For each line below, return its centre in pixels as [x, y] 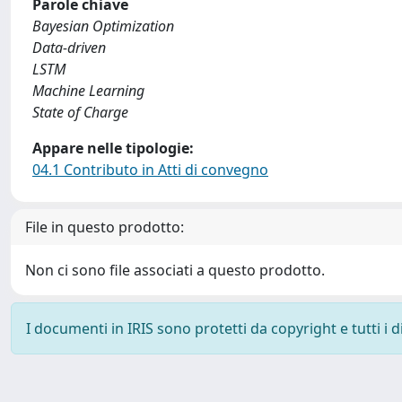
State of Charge [80, 112]
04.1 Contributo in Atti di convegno [150, 170]
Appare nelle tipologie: [113, 148]
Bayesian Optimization [103, 26]
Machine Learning [88, 91]
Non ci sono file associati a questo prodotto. [175, 270]
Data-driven [69, 48]
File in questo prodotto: [105, 227]
